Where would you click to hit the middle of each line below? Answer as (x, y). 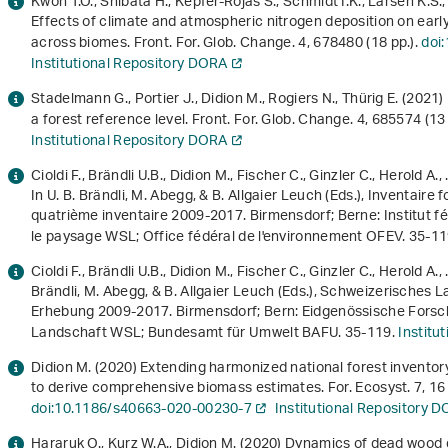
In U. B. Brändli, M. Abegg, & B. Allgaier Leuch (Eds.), (199, 197)
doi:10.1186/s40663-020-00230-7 (141, 410)
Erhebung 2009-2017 (100, 313)
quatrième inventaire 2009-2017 (137, 217)
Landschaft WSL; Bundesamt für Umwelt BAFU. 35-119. (215, 334)
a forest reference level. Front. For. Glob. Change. (194, 121)
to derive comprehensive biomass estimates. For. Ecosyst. (223, 389)
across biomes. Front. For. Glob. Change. (165, 44)
